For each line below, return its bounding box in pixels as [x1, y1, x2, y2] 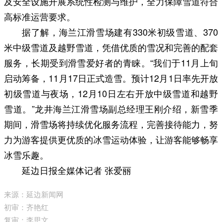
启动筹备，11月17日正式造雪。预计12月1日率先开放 [4, 71, 218, 84]
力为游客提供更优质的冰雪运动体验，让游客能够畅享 [4, 132, 218, 146]
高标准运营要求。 [4, 9, 75, 23]
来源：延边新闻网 [4, 188, 63, 199]
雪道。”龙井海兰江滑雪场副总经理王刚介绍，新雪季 [4, 102, 218, 115]
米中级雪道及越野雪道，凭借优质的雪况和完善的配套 [4, 40, 218, 54]
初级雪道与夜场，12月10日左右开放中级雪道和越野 [4, 86, 218, 100]
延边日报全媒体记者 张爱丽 [22, 163, 131, 176]
